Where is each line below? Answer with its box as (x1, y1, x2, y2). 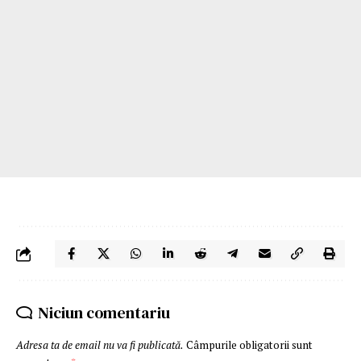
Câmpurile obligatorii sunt (186, 338, 313, 353)
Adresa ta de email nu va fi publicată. (16, 338, 184, 353)
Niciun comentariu (38, 301, 170, 325)
